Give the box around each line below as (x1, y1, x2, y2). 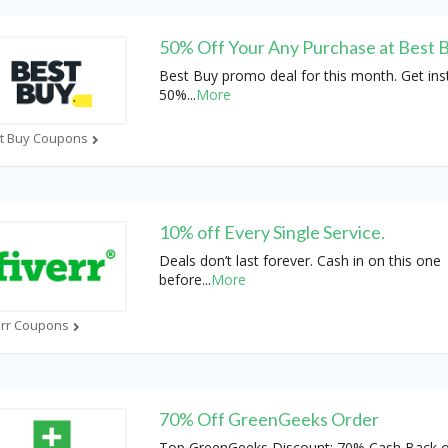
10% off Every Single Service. (158, 220, 385, 243)
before (158, 269, 202, 289)
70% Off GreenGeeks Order (158, 408, 379, 431)
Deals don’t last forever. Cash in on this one (158, 250, 441, 270)
